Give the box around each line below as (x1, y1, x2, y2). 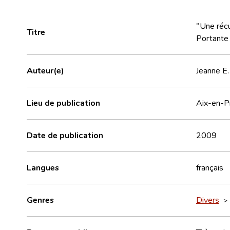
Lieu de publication (27, 97, 100, 108)
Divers (196, 194, 219, 205)
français (196, 162, 223, 172)
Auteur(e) (27, 65, 64, 75)
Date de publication (27, 129, 103, 140)
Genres (27, 194, 54, 205)
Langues (27, 162, 59, 172)
